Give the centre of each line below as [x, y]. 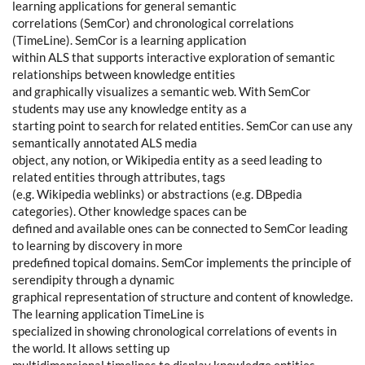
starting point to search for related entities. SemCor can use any [182, 126]
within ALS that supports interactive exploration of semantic [174, 57]
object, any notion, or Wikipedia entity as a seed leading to [167, 160]
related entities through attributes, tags [119, 177]
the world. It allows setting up [91, 348]
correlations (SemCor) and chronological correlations [153, 23]
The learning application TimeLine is [108, 314]
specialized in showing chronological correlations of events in [174, 331]
